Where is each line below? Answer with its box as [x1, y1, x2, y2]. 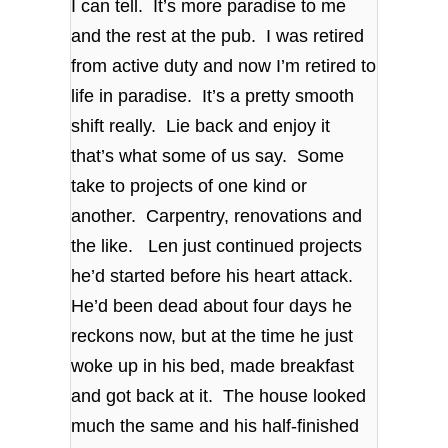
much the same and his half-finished [71, 416, 360, 437]
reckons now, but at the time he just [71, 326, 354, 347]
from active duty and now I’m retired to [71, 56, 377, 77]
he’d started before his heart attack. [71, 266, 359, 287]
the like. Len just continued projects [71, 236, 363, 257]
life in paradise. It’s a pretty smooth [71, 86, 355, 107]
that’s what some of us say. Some [71, 146, 345, 167]
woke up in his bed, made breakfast [71, 356, 355, 377]
